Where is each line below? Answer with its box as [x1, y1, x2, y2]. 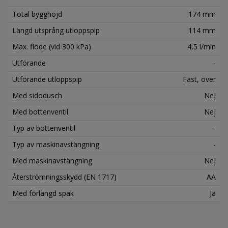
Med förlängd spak [12, 188, 74, 198]
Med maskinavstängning [12, 155, 92, 165]
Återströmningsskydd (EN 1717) [12, 172, 117, 182]
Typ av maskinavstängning [12, 139, 99, 149]
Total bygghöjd [12, 9, 62, 19]
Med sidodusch [12, 90, 62, 100]
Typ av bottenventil [12, 123, 75, 133]
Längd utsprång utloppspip [12, 25, 100, 35]
